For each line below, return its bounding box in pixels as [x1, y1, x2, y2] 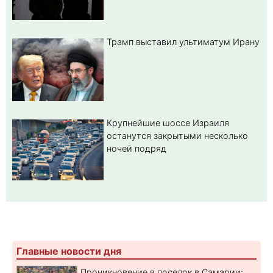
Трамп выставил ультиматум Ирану [107, 37, 260, 48]
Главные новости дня [16, 244, 121, 257]
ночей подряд [107, 143, 166, 154]
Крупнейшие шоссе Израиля [107, 117, 229, 128]
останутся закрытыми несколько [107, 130, 248, 141]
